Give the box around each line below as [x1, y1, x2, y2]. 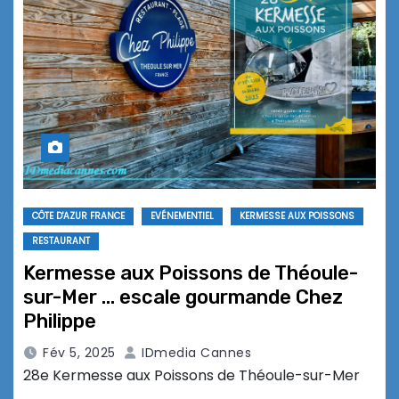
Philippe [23, 309, 96, 334]
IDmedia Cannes [137, 344, 251, 362]
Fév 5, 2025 [43, 344, 116, 362]
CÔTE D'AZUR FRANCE [32, 209, 125, 224]
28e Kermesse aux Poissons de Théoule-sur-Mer [23, 365, 360, 387]
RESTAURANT [32, 234, 90, 248]
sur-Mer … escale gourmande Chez [23, 285, 343, 310]
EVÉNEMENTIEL [151, 209, 214, 224]
